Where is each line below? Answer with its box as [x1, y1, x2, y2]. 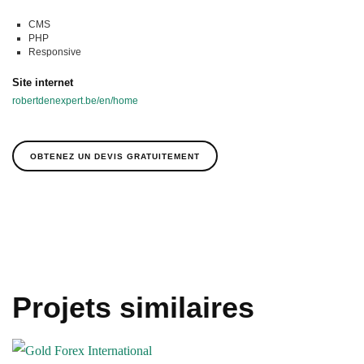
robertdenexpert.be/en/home [12, 95, 138, 107]
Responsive [28, 46, 81, 58]
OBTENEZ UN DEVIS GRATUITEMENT [30, 152, 200, 162]
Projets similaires [12, 291, 254, 325]
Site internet [12, 76, 73, 89]
